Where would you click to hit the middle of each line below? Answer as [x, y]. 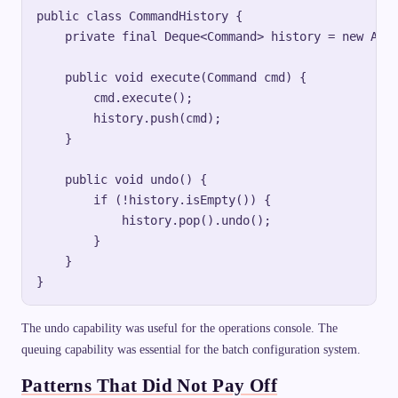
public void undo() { [122, 180]
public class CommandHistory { [139, 16]
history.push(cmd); [129, 119]
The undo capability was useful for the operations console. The [179, 329]
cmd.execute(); [115, 98]
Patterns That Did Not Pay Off [150, 386]
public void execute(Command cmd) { [171, 78]
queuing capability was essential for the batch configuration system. [191, 350]
